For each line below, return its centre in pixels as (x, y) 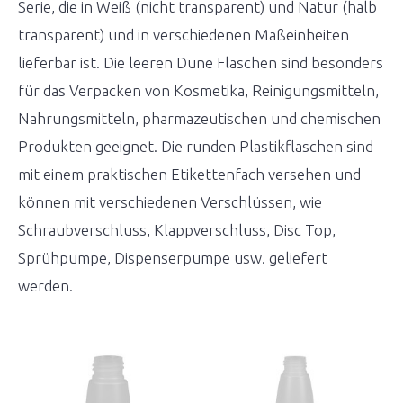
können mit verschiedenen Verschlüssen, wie (170, 202)
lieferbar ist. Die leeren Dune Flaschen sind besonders (201, 63)
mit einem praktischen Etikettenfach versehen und (189, 174)
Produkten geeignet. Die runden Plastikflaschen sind (196, 146)
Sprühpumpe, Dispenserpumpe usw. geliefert (173, 258)
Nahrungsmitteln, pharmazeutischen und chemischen (199, 118)
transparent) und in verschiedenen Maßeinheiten (184, 35)
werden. (47, 286)
